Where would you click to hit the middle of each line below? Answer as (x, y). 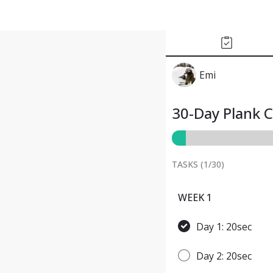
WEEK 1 (195, 197)
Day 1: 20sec (224, 227)
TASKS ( (188, 164)
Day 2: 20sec (224, 256)
